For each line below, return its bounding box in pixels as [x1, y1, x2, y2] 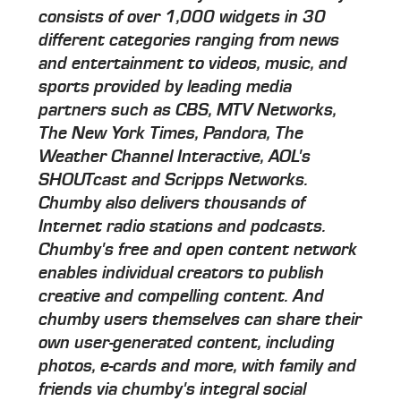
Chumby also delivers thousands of [38, 193, 306, 214]
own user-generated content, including [38, 333, 336, 354]
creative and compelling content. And [38, 286, 325, 307]
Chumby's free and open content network [38, 240, 358, 260]
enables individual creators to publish [38, 263, 325, 284]
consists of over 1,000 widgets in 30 [38, 7, 327, 28]
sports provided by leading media [38, 77, 293, 98]
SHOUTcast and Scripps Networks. [38, 170, 309, 191]
